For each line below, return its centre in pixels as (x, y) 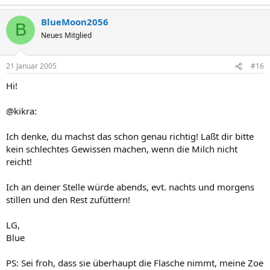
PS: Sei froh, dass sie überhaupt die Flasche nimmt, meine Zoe (135, 263)
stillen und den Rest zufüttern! (68, 199)
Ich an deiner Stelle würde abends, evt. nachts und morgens (130, 187)
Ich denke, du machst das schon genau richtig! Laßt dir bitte (130, 136)
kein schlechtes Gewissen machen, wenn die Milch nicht (122, 149)
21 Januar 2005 (31, 66)
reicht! (19, 162)
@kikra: (21, 111)
